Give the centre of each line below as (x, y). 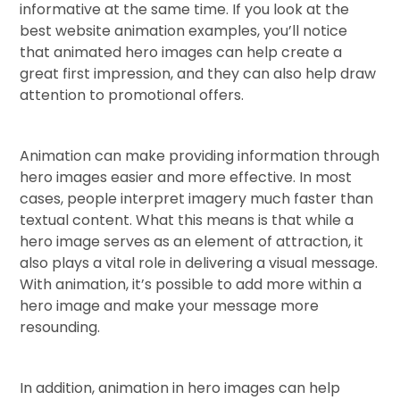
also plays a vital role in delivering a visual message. (199, 262)
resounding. (60, 327)
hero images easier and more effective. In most (186, 177)
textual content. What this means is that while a (187, 220)
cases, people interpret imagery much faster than (197, 198)
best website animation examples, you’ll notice (184, 30)
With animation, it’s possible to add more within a (191, 284)
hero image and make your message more (170, 305)
